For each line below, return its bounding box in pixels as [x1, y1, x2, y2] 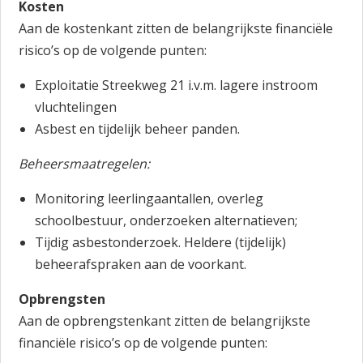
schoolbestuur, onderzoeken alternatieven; [35, 211, 298, 229]
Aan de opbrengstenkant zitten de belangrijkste [19, 312, 311, 330]
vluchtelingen [35, 98, 117, 116]
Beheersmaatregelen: [19, 155, 151, 173]
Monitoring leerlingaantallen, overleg [35, 190, 264, 207]
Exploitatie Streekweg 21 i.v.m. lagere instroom [35, 76, 318, 94]
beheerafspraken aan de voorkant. [35, 255, 247, 273]
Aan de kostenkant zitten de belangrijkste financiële [19, 19, 334, 37]
